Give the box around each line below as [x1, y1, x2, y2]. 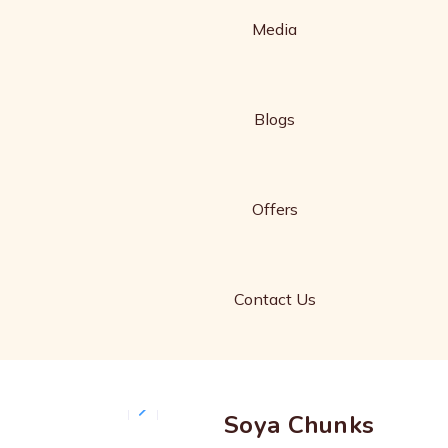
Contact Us [233, 289, 316, 309]
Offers [251, 199, 298, 219]
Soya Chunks [224, 409, 375, 441]
